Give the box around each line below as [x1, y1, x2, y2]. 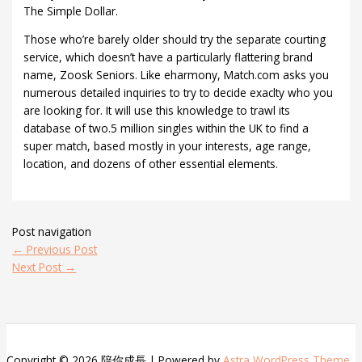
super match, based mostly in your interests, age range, [23, 138, 312, 154]
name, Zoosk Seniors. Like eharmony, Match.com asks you [23, 67, 330, 83]
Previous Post [23, 241, 98, 257]
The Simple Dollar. [23, 2, 119, 19]
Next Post [12, 259, 65, 275]
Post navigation [12, 223, 92, 239]
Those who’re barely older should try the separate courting [23, 32, 326, 48]
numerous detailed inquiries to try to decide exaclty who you [23, 85, 334, 101]
